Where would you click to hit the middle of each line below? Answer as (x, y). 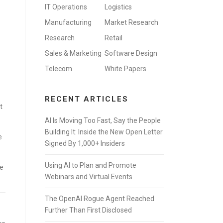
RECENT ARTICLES (87, 99)
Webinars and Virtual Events (89, 177)
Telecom (58, 69)
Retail (113, 38)
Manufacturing (68, 22)
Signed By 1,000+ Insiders (85, 143)
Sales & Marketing (73, 53)
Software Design (131, 53)
